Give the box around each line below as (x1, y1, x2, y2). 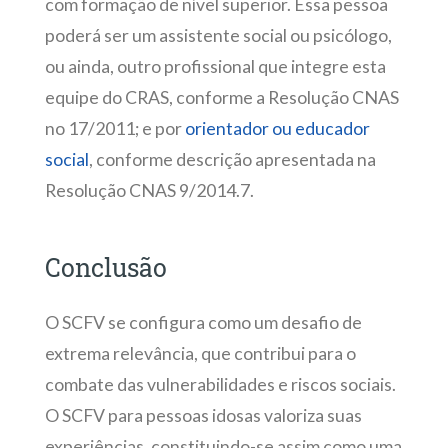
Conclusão (44, 251, 167, 285)
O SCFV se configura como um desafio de (44, 311, 362, 333)
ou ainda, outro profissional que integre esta (44, 56, 386, 78)
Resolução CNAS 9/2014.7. (44, 180, 254, 202)
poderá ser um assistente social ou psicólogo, (44, 25, 392, 47)
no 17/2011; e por (44, 118, 185, 140)
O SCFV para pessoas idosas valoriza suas (44, 404, 362, 426)
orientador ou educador (184, 118, 370, 140)
